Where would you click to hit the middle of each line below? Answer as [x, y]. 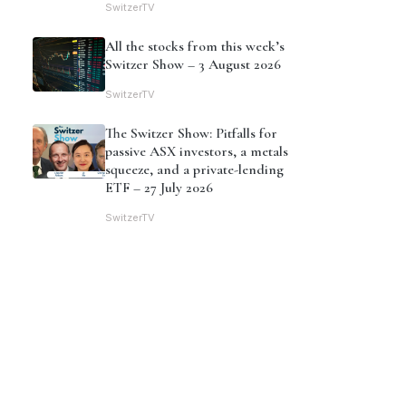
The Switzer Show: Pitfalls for [191, 133]
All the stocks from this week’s [195, 46]
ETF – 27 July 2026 [159, 188]
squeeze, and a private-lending [194, 169]
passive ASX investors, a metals [197, 151]
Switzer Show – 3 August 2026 [193, 64]
